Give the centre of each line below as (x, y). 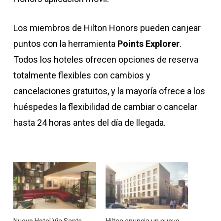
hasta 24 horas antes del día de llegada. (89, 123)
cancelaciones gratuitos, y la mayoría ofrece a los (109, 91)
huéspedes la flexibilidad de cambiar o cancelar (105, 107)
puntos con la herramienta (65, 44)
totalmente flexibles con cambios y (82, 75)
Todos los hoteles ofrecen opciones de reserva (106, 59)
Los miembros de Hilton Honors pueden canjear (107, 28)
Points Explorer (148, 44)
